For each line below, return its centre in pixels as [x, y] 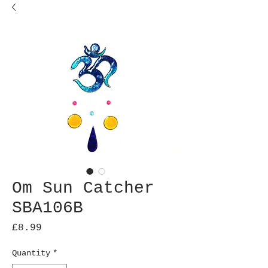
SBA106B [48, 208]
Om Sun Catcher [83, 188]
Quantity [31, 253]
